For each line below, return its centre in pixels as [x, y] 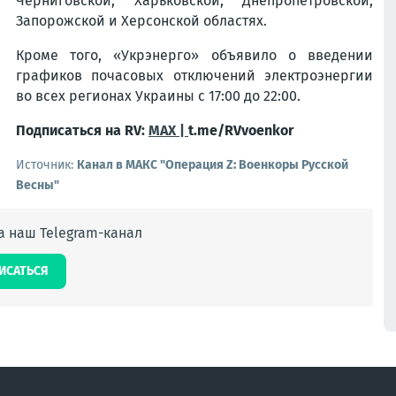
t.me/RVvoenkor [241, 130]
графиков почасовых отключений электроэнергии [194, 76]
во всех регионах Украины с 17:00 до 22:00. [158, 96]
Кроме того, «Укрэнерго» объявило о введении [194, 55]
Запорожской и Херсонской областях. [141, 21]
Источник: [46, 165]
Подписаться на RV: [82, 130]
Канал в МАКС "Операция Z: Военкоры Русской [213, 165]
